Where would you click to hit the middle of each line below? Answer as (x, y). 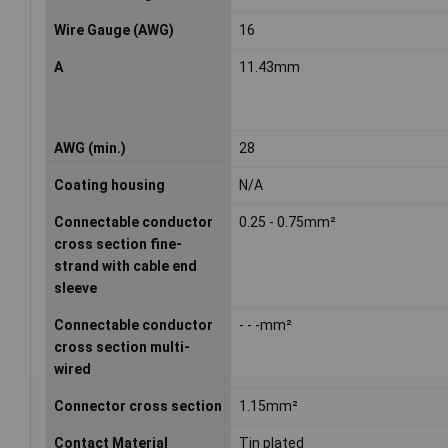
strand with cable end (125, 266)
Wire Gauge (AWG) (114, 30)
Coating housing (109, 185)
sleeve (75, 288)
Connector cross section (138, 406)
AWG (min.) (90, 148)
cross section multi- (122, 347)
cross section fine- (118, 244)
